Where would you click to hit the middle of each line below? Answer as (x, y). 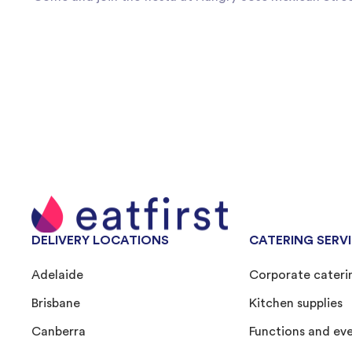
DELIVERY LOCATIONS (100, 241)
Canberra (59, 332)
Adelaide (57, 275)
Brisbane (56, 304)
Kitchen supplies (296, 304)
